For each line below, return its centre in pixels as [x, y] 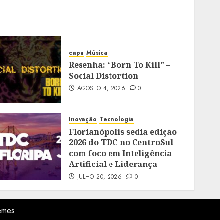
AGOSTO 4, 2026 [101, 88]
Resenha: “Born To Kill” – [120, 65]
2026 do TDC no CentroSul [121, 142]
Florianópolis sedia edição [123, 132]
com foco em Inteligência [121, 153]
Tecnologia [117, 119]
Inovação [83, 119]
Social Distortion [104, 76]
